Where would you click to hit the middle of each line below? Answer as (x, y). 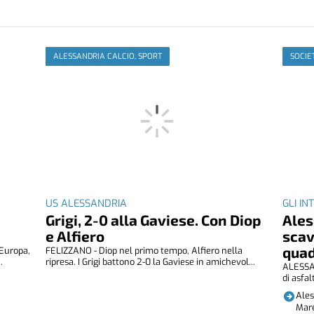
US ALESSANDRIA (87, 203)
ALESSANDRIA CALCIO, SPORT (108, 57)
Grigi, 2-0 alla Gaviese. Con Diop (153, 219)
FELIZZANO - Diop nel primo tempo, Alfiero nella (144, 250)
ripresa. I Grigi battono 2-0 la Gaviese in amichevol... (151, 261)
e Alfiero (75, 235)
